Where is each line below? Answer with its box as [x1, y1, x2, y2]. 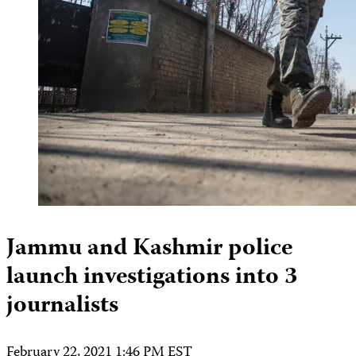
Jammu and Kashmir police [6, 229, 292, 269]
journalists [6, 286, 118, 326]
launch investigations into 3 [6, 257, 297, 297]
